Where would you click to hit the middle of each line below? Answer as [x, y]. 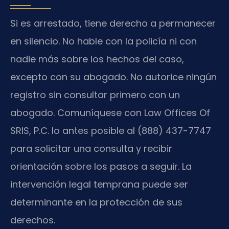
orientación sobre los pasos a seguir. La [101, 166]
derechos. [33, 220]
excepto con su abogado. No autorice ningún [113, 77]
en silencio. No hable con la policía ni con [104, 41]
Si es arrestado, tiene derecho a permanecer [113, 23]
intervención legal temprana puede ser [99, 184]
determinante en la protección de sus [96, 202]
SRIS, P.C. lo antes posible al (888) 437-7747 [111, 130]
